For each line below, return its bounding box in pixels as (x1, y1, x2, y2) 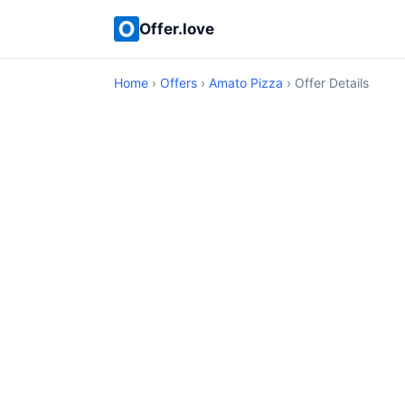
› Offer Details (283, 75, 369, 90)
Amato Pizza (209, 75, 283, 90)
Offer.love (139, 19, 214, 38)
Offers (160, 75, 197, 90)
